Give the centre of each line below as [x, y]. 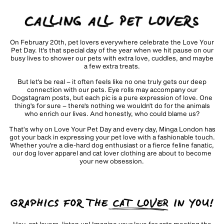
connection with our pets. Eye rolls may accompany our [112, 89]
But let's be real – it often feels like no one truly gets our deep [112, 81]
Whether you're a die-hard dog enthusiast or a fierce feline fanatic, [112, 145]
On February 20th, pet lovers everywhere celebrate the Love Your [112, 42]
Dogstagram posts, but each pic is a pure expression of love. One [112, 97]
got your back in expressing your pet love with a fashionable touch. [112, 137]
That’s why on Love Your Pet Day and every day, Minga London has [112, 129]
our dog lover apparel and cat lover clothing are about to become [112, 153]
